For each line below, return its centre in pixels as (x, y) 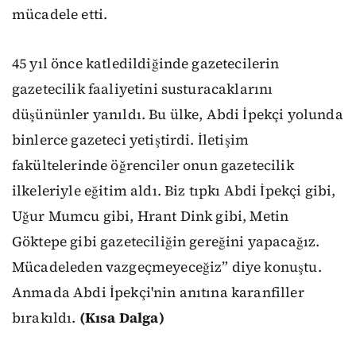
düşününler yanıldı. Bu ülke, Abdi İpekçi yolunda (178, 115)
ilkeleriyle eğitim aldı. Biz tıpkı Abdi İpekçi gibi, (174, 191)
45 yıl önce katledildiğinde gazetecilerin (146, 64)
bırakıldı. (46, 318)
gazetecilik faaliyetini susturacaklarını (143, 89)
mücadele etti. (60, 15)
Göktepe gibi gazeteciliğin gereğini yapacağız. (166, 242)
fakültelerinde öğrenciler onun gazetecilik (153, 166)
